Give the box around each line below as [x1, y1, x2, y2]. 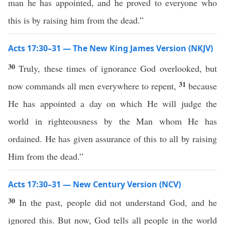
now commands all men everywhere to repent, [8, 80, 179, 92]
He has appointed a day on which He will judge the [8, 97, 217, 109]
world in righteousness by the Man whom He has [8, 115, 217, 127]
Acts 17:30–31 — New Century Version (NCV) [8, 179, 181, 190]
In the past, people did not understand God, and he [19, 196, 217, 208]
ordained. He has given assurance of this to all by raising [8, 133, 217, 145]
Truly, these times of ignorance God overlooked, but [19, 62, 217, 74]
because [188, 80, 217, 92]
